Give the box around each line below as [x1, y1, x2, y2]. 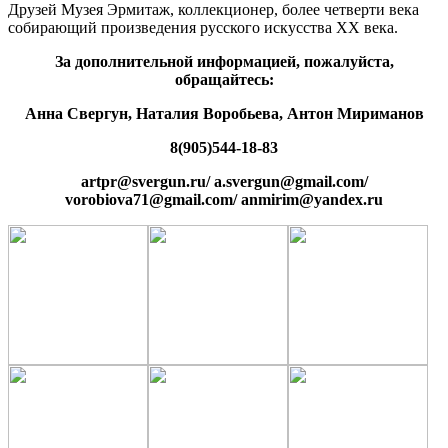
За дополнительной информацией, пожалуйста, [54, 52, 394, 70]
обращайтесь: [174, 70, 274, 88]
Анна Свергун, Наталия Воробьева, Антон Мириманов [24, 104, 424, 122]
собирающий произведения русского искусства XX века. [8, 18, 398, 36]
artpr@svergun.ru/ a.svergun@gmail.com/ [80, 172, 368, 190]
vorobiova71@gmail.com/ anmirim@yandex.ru [65, 190, 383, 208]
